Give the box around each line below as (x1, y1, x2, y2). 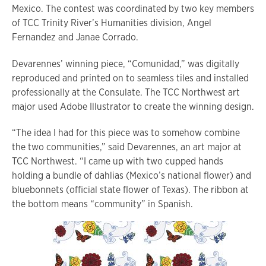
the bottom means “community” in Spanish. (12, 198, 193, 211)
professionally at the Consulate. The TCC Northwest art (12, 85, 240, 99)
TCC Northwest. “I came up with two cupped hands (12, 155, 223, 168)
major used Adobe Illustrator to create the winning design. (12, 100, 254, 113)
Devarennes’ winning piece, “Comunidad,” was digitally (12, 57, 239, 70)
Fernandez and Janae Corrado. (12, 30, 138, 43)
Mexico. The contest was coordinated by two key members (12, 2, 254, 15)
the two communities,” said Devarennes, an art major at (12, 141, 242, 154)
